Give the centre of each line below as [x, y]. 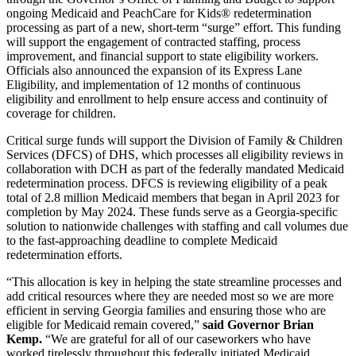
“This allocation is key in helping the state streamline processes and [174, 282]
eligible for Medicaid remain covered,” [104, 325]
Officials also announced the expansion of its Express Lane [154, 71]
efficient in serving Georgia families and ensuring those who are [166, 311]
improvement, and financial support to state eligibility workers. [163, 56]
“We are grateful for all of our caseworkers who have [176, 339]
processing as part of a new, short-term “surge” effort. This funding [174, 28]
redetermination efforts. [64, 255]
